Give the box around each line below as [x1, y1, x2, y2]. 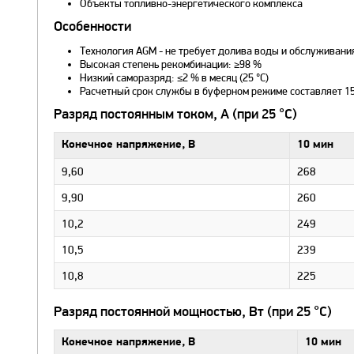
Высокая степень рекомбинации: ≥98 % [79, 58, 262, 70]
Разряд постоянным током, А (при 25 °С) [54, 107, 297, 122]
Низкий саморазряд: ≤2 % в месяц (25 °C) [79, 71, 269, 84]
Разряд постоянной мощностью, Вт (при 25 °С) [54, 305, 332, 320]
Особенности [54, 20, 131, 35]
